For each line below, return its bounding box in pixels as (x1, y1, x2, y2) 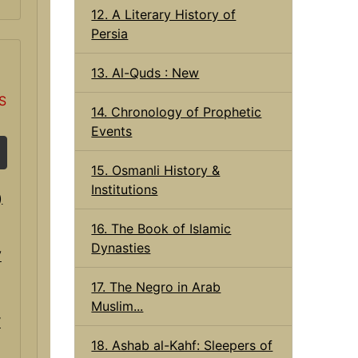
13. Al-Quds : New (91, 64, 200, 81)
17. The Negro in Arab (91, 278, 221, 295)
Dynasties (91, 239, 151, 256)
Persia (91, 25, 129, 42)
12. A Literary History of (91, 6, 237, 22)
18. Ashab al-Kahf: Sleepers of (91, 336, 273, 353)
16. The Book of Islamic (91, 220, 232, 237)
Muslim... (91, 297, 144, 314)
